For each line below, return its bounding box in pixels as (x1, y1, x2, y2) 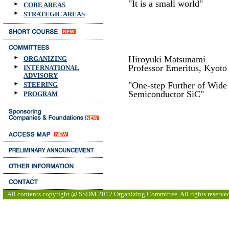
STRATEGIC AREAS (24, 10, 85, 18)
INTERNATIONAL (24, 64, 79, 72)
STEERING (24, 81, 58, 88)
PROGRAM (24, 90, 58, 98)
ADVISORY (24, 72, 58, 79)
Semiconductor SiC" (128, 89, 204, 99)
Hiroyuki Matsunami (128, 54, 205, 64)
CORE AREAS (24, 1, 65, 9)
